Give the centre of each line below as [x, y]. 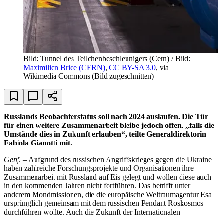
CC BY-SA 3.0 [132, 67]
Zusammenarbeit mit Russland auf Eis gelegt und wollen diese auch [108, 177]
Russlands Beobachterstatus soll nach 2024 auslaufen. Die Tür [106, 116]
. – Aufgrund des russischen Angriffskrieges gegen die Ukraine [115, 159]
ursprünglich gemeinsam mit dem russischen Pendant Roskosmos [104, 203]
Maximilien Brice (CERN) [64, 67]
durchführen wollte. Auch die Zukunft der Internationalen [92, 212]
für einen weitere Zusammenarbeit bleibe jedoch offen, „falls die [109, 125]
